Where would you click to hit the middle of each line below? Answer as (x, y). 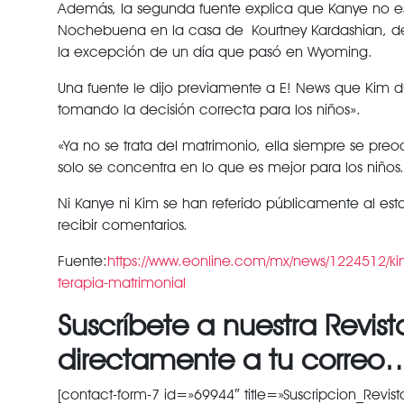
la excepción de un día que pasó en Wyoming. (215, 52)
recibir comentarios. (122, 225)
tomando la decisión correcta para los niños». (209, 110)
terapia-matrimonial (121, 283)
